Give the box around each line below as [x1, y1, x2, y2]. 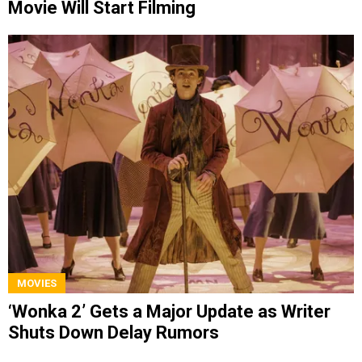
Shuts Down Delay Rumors [8, 322, 219, 343]
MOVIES [17, 277, 57, 290]
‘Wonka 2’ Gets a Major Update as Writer [8, 301, 330, 322]
